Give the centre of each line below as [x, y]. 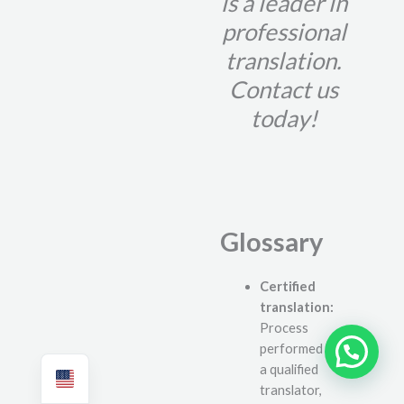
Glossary [271, 242]
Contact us [284, 90]
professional [284, 32]
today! [284, 119]
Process [284, 328]
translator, [290, 390]
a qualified [289, 370]
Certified [287, 287]
